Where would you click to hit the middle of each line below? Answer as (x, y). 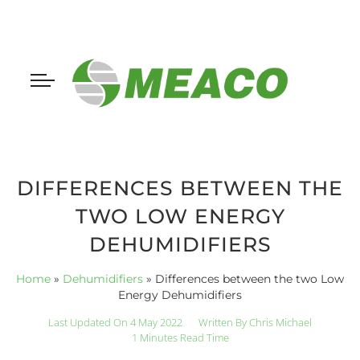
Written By (223, 322)
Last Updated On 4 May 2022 (115, 322)
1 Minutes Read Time (180, 337)
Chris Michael (279, 322)
